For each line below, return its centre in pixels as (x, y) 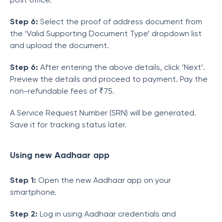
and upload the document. (59, 45)
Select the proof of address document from (120, 22)
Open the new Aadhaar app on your (105, 180)
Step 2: (25, 214)
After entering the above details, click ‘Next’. (122, 67)
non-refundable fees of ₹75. (62, 91)
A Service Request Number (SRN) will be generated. (103, 113)
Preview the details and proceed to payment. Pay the (109, 79)
